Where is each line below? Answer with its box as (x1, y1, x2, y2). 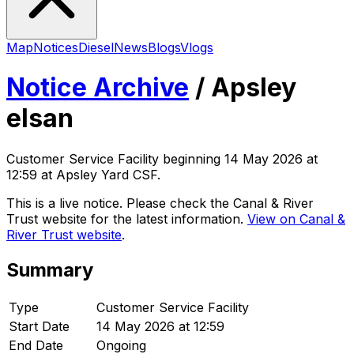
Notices (33, 39, 78, 55)
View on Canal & (247, 210, 345, 227)
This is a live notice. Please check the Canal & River (6, 194, 314, 211)
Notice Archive (6, 72, 189, 104)
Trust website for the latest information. (6, 210, 243, 227)
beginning (159, 150, 224, 167)
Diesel (78, 39, 114, 55)
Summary (6, 258, 93, 281)
